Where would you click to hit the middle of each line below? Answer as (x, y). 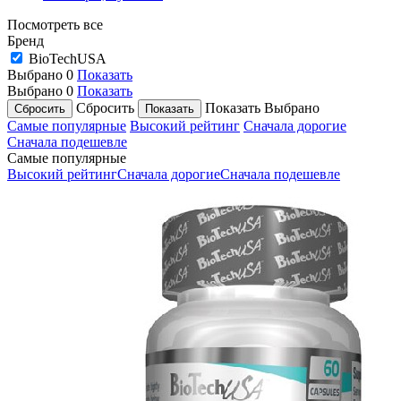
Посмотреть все (55, 24)
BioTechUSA (68, 58)
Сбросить (105, 107)
